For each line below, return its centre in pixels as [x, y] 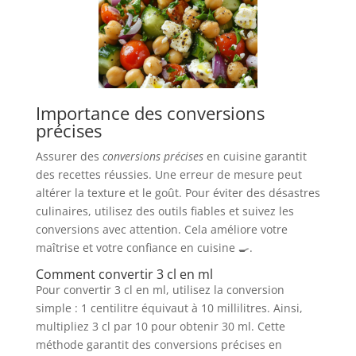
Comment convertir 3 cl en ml [124, 275]
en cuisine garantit [255, 157]
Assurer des [69, 157]
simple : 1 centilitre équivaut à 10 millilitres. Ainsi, [169, 308]
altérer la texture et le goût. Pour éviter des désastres [178, 193]
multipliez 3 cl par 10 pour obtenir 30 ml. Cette [160, 327]
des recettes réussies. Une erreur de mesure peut [168, 175]
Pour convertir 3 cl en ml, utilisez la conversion [160, 290]
